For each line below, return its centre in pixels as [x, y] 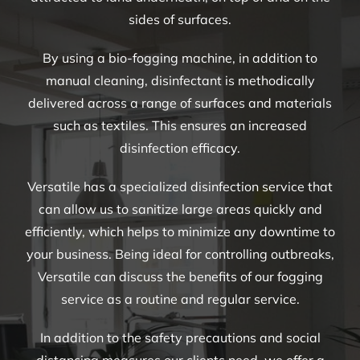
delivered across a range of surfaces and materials [180, 103]
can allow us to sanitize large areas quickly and [180, 209]
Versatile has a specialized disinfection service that [180, 187]
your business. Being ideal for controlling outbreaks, [180, 254]
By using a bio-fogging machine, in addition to [180, 58]
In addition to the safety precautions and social [180, 338]
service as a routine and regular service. [180, 299]
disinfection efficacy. [180, 148]
